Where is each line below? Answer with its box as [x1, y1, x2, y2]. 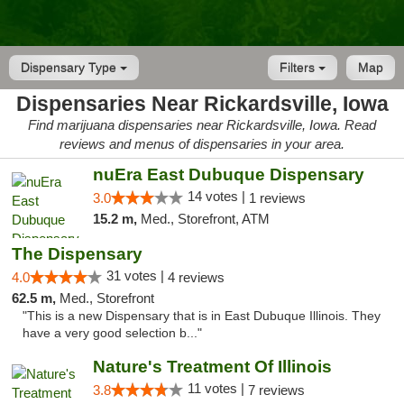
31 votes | [106, 268, 168, 283]
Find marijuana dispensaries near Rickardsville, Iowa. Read [28, 117, 376, 133]
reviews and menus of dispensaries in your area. [60, 136, 344, 151]
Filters [280, 60, 318, 75]
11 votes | [187, 381, 248, 396]
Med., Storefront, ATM [140, 211, 270, 226]
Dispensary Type [21, 60, 120, 75]
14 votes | [187, 188, 249, 204]
